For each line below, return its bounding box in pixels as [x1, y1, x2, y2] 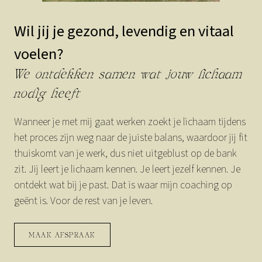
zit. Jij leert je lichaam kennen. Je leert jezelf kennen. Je [14, 162, 240, 177]
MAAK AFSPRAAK [29, 232, 96, 240]
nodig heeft [14, 88, 81, 102]
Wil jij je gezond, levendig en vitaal [14, 20, 234, 43]
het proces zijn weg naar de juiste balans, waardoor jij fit [14, 130, 247, 146]
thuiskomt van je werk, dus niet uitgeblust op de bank [14, 146, 237, 161]
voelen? [14, 43, 64, 66]
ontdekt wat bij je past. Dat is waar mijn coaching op [14, 178, 232, 193]
